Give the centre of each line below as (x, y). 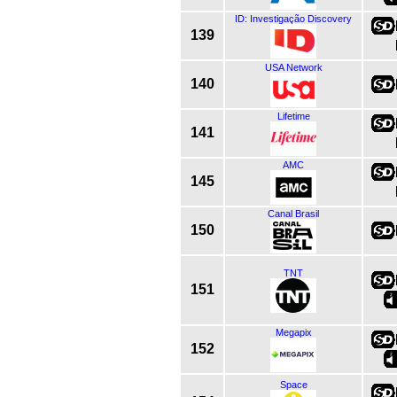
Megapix (293, 332)
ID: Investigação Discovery (293, 18)
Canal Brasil (293, 213)
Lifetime (293, 116)
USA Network (293, 67)
